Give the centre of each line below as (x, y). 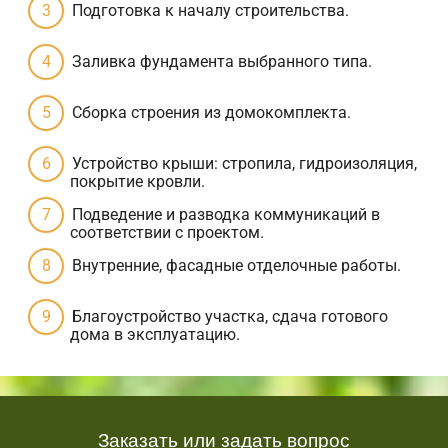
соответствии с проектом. (167, 232)
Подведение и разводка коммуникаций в (226, 214)
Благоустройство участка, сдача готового (230, 316)
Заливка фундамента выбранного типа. (222, 61)
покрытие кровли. (137, 181)
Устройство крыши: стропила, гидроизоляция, (244, 163)
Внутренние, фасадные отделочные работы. (236, 265)
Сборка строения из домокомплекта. (211, 112)
